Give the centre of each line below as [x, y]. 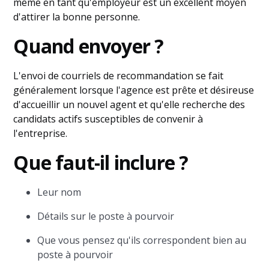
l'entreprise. [41, 133]
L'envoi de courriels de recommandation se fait [119, 76]
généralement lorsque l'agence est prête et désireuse [134, 90]
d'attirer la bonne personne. [77, 17]
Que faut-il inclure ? [101, 162]
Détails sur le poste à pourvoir [106, 216]
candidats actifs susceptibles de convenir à [108, 119]
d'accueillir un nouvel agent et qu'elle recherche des [129, 104]
